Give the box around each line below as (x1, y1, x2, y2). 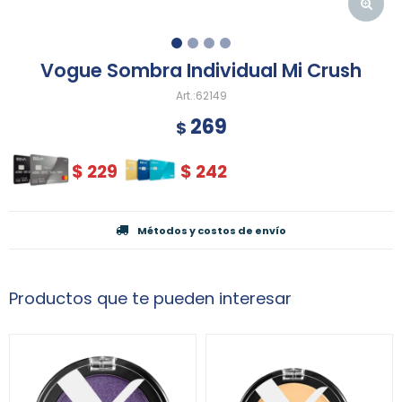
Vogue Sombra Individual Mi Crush (40, 57, 362, 83)
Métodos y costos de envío (137, 223, 286, 239)
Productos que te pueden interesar (9, 287, 292, 310)
